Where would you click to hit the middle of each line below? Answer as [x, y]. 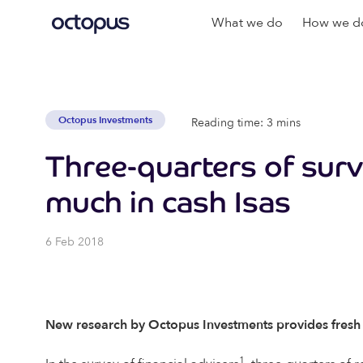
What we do [248, 23]
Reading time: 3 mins [246, 122]
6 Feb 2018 [75, 242]
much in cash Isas [168, 202]
